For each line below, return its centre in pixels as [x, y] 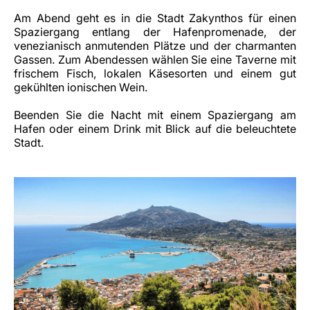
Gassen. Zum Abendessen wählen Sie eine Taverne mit [155, 60]
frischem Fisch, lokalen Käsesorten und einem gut [155, 73]
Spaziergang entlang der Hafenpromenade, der [155, 32]
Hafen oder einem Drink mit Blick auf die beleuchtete [155, 129]
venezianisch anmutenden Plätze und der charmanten [155, 46]
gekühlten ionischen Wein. [81, 87]
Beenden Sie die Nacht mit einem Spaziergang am [155, 115]
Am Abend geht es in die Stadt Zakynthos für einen [155, 18]
